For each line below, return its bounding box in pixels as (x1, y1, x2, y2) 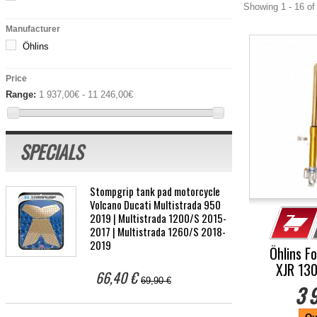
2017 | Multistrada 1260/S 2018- (90, 224, 226, 240)
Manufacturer (6, 24, 60, 34)
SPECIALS (20, 138, 83, 166)
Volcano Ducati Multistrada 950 (90, 197, 221, 213)
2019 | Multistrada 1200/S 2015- (90, 210, 226, 226)
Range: (6, 89, 36, 100)
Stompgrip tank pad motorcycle (90, 183, 220, 200)
